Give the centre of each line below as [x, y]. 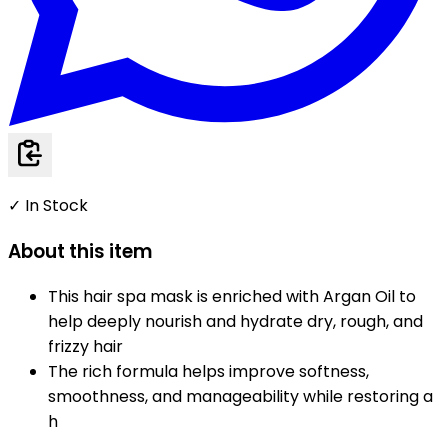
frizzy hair [85, 347]
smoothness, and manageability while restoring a [240, 397]
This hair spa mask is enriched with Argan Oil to [232, 297]
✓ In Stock [48, 205]
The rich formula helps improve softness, [208, 372]
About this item [80, 251]
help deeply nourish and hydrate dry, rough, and [235, 322]
